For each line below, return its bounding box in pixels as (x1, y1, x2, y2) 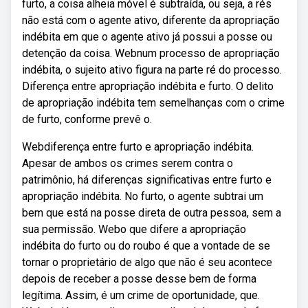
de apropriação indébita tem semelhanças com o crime (22, 96, 285, 109)
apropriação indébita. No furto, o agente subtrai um (22, 190, 263, 203)
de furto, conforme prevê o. (22, 113, 152, 126)
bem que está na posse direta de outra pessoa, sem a (22, 206, 281, 219)
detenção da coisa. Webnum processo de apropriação (22, 47, 280, 60)
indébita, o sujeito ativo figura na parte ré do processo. (22, 63, 282, 76)
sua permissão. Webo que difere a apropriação (22, 223, 246, 236)
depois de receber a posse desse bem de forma (22, 272, 256, 285)
